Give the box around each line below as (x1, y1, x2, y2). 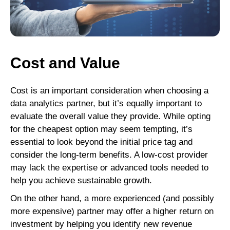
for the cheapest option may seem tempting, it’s (10, 124, 193, 134)
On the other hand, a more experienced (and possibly (10, 193, 214, 203)
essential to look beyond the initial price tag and (10, 137, 193, 147)
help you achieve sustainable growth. (10, 175, 155, 185)
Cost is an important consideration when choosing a (10, 85, 208, 95)
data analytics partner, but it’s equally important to (10, 98, 202, 108)
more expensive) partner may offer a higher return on (10, 206, 214, 216)
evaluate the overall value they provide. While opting (10, 111, 210, 121)
